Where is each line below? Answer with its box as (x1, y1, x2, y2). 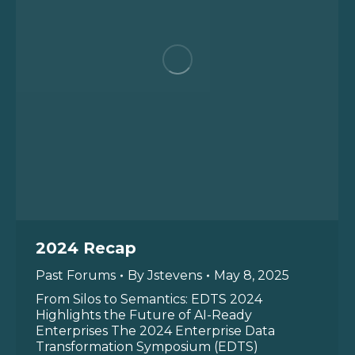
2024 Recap (36, 239, 136, 258)
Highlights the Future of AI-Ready (36, 307, 252, 323)
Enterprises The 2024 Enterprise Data (36, 323, 275, 338)
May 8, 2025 (214, 268, 289, 283)
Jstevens (147, 268, 202, 283)
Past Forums (36, 268, 116, 283)
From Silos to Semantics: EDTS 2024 (36, 292, 262, 307)
